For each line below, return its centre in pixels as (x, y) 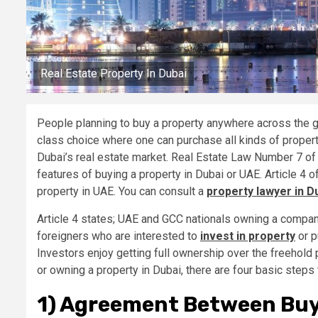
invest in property (248, 236)
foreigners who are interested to (119, 236)
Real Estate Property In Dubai (114, 74)
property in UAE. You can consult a (122, 192)
